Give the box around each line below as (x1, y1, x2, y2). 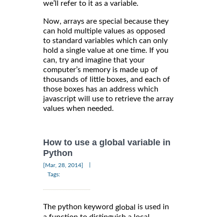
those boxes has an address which (43, 85, 158, 93)
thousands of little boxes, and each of (43, 76, 170, 84)
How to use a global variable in (43, 138, 170, 148)
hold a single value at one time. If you (43, 46, 169, 55)
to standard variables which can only (43, 37, 168, 45)
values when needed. (43, 105, 114, 113)
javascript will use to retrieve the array (43, 95, 173, 103)
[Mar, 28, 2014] (43, 162, 83, 168)
